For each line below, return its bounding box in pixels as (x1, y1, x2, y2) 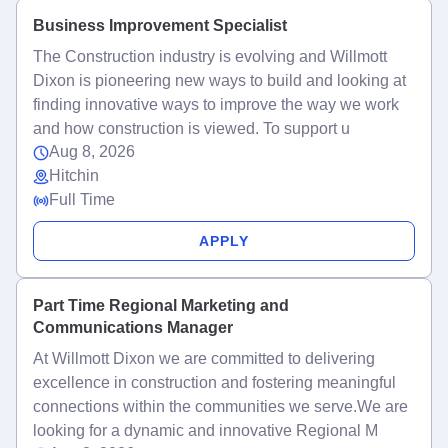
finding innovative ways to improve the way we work (33, 96, 399, 113)
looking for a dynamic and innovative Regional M (33, 422, 378, 439)
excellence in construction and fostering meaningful (33, 374, 396, 391)
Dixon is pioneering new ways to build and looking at (33, 72, 406, 89)
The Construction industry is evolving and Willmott (33, 48, 387, 65)
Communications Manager (33, 319, 233, 336)
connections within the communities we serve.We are (33, 398, 408, 415)
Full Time (49, 191, 115, 208)
